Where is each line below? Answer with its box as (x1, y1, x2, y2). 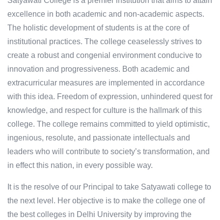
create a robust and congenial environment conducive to (7, 51, 202, 60)
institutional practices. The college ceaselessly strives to (7, 37, 202, 46)
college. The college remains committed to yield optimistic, (7, 120, 210, 129)
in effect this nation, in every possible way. (7, 161, 153, 170)
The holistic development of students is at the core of (7, 24, 189, 32)
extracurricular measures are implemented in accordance (7, 79, 205, 87)
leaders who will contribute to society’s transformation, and (7, 147, 210, 156)
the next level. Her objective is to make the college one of (7, 196, 205, 205)
